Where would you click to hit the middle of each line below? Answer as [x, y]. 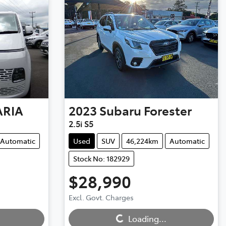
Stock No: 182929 [101, 159]
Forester [167, 110]
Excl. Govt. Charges [101, 197]
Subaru [120, 110]
